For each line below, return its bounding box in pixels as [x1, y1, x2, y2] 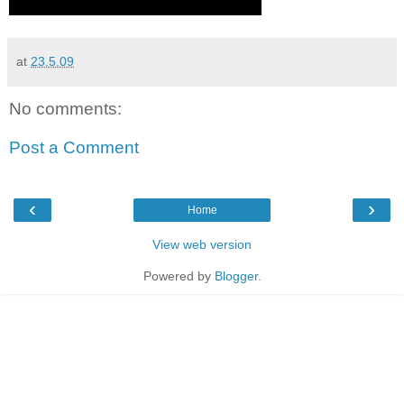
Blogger [214, 268, 258, 283]
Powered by [142, 268, 215, 283]
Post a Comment [9, 138, 139, 158]
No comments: [9, 98, 122, 118]
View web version [152, 236, 252, 252]
